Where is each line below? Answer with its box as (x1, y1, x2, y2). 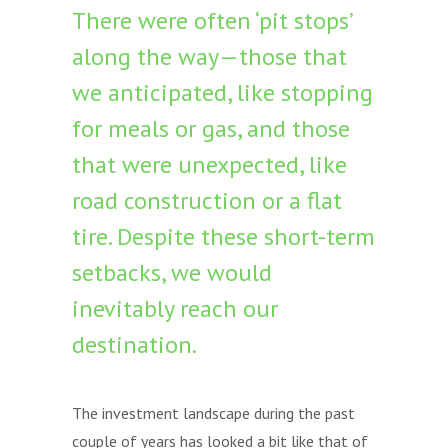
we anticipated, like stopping (72, 77, 373, 108)
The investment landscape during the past (72, 403, 355, 423)
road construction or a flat (72, 185, 342, 216)
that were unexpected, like (72, 149, 347, 180)
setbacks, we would (72, 257, 272, 288)
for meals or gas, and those (72, 113, 350, 144)
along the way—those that (72, 41, 347, 72)
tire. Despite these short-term (72, 221, 375, 252)
